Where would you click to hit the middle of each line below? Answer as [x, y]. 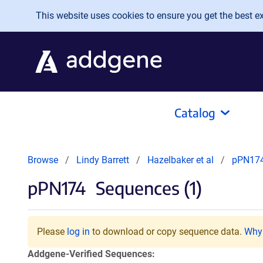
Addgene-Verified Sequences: [91, 254]
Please [52, 232]
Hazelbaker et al [182, 160]
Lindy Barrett [103, 160]
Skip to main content [57, 13]
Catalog [195, 112]
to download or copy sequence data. [167, 232]
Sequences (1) [147, 188]
